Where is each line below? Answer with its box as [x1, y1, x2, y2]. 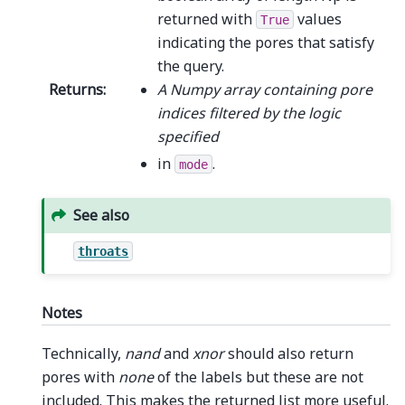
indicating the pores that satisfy [156, 32, 374, 52]
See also [73, 205, 130, 226]
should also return [224, 344, 353, 364]
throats [78, 244, 129, 259]
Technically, [42, 344, 125, 364]
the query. [156, 55, 224, 76]
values [293, 8, 342, 29]
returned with [156, 8, 256, 29]
